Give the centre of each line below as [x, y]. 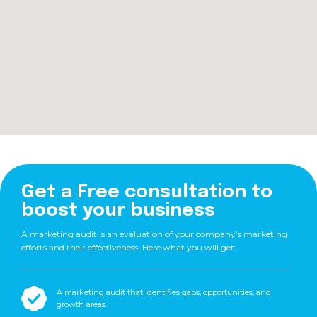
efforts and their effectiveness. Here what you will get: [129, 247]
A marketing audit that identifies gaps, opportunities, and [164, 292]
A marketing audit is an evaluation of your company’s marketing [154, 234]
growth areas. [82, 304]
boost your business [118, 210]
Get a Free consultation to [147, 192]
